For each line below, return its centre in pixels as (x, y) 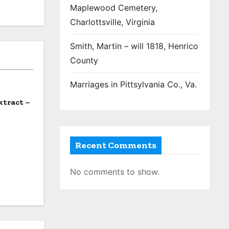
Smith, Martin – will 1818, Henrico (134, 46)
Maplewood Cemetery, (114, 8)
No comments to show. (115, 172)
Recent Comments (116, 145)
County (84, 60)
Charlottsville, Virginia (112, 22)
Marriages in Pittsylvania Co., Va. (133, 84)
